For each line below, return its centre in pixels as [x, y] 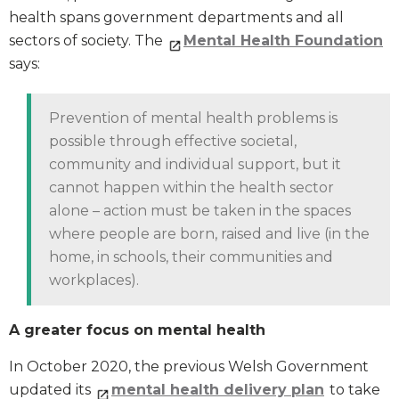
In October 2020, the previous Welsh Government [189, 367]
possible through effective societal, [173, 142]
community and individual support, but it [195, 165]
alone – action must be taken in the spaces [200, 211]
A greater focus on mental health [137, 330]
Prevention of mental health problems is [193, 118]
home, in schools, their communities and [191, 257]
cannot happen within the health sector [191, 188]
